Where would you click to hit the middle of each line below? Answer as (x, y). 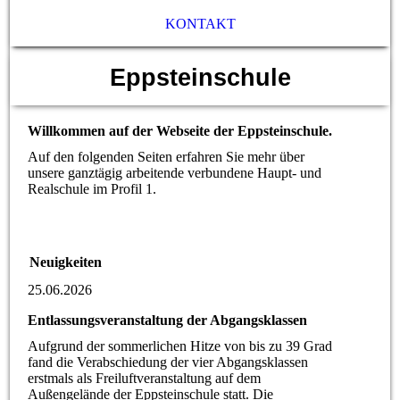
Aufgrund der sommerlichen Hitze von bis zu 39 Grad (180, 346)
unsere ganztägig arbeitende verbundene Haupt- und (175, 173)
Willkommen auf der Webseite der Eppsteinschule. (180, 131)
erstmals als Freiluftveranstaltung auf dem (145, 379)
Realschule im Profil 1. (92, 189)
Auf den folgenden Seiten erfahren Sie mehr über (167, 157)
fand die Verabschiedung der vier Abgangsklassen (168, 362)
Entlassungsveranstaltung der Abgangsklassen (168, 321)
